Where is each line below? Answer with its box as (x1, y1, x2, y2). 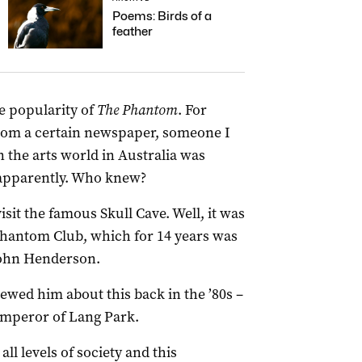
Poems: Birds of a (112, 9, 212, 23)
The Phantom (96, 100, 178, 120)
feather (112, 24, 153, 39)
